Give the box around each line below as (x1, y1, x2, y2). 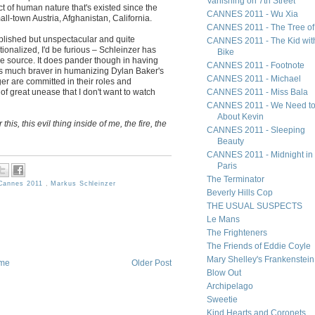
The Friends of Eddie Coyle (206, 241, 311, 251)
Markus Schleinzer (51, 179, 116, 187)
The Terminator (206, 174, 264, 184)
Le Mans (206, 214, 240, 224)
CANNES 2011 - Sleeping (206, 125, 305, 135)
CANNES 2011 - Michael (206, 74, 301, 84)
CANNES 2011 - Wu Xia (206, 9, 298, 19)
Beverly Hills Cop (206, 188, 273, 198)
